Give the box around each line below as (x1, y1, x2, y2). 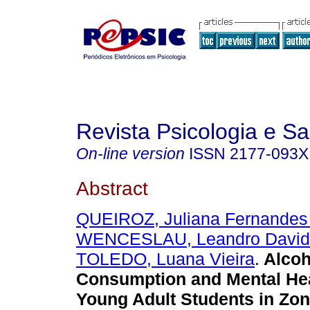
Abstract (76, 176, 148, 199)
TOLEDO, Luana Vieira (76, 249, 255, 269)
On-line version (76, 145, 185, 163)
